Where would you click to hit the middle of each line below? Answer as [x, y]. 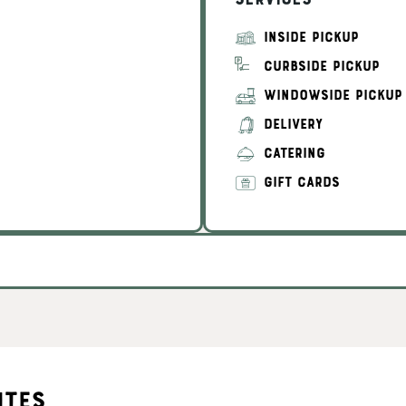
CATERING [295, 154]
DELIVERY [293, 125]
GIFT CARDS [302, 183]
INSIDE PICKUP [311, 38]
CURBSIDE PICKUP [322, 67]
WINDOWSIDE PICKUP [333, 96]
